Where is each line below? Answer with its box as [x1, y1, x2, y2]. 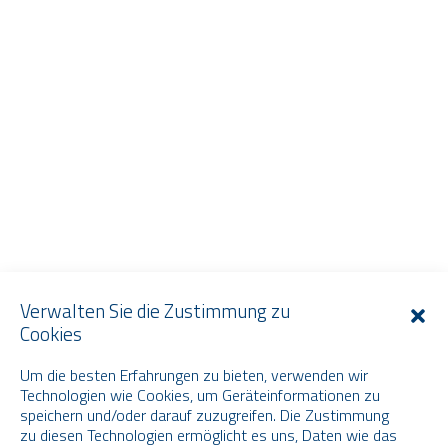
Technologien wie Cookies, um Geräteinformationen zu [20, 383, 380, 407]
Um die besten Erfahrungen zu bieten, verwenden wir [20, 363, 368, 387]
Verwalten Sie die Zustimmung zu [20, 296, 290, 325]
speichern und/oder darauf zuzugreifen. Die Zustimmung [20, 403, 389, 427]
